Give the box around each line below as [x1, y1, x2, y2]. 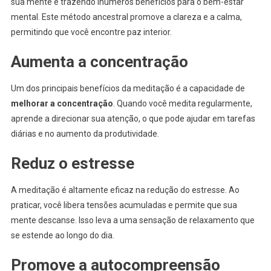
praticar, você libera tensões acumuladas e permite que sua [10, 200, 237, 210]
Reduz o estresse [10, 154, 134, 172]
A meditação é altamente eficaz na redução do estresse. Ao [10, 184, 240, 195]
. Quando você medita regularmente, [113, 98, 252, 108]
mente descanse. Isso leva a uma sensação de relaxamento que [10, 215, 255, 225]
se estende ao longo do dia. [10, 230, 114, 240]
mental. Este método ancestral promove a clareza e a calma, [10, 11, 242, 22]
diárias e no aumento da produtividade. [10, 128, 159, 139]
